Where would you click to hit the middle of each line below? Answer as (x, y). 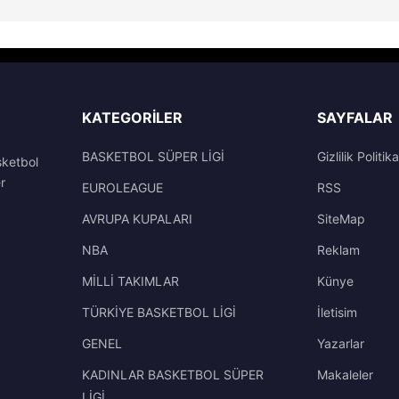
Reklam (338, 250)
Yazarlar (341, 343)
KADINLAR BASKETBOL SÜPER (173, 375)
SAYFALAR (355, 118)
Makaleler (345, 375)
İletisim (337, 312)
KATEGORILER (132, 118)
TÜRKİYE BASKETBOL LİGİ (159, 312)
